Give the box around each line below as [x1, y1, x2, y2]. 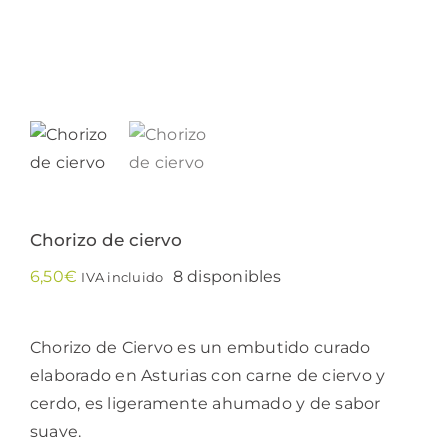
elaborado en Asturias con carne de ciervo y [30, 365, 386, 385]
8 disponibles [172, 266, 282, 286]
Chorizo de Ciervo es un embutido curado [30, 337, 371, 357]
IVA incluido [81, 268, 164, 285]
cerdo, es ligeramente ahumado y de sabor [30, 393, 381, 413]
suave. [30, 421, 82, 441]
